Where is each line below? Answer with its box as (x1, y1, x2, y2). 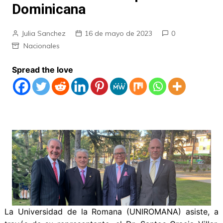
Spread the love (11, 65, 73, 75)
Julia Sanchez (21, 29, 66, 38)
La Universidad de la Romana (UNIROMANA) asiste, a (4, 207, 219, 217)
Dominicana (11, 1, 86, 17)
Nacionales (23, 41, 60, 50)
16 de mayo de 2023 (84, 29, 152, 38)
